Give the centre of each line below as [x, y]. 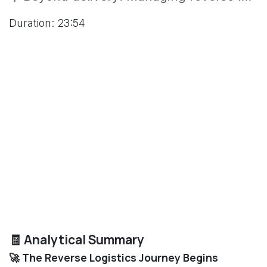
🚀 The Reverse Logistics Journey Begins [114, 257]
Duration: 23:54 [47, 23]
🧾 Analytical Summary [77, 240]
